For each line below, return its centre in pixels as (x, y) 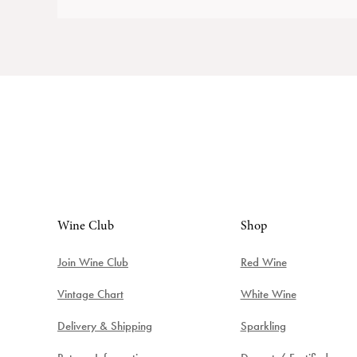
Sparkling (263, 326)
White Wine (268, 294)
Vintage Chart (90, 294)
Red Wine (263, 262)
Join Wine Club (93, 262)
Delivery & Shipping (105, 326)
